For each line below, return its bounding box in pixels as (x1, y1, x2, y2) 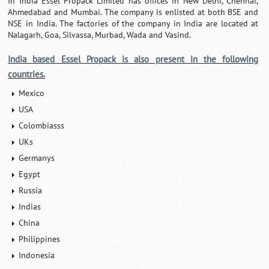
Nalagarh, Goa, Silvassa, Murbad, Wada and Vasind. (8, 29, 192, 40)
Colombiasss (19, 120, 65, 131)
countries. (8, 68, 46, 80)
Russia (19, 185, 43, 196)
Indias (19, 201, 41, 212)
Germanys (19, 153, 55, 163)
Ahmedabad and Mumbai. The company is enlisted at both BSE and (8, 7, 259, 17)
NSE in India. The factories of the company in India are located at (8, 18, 259, 29)
